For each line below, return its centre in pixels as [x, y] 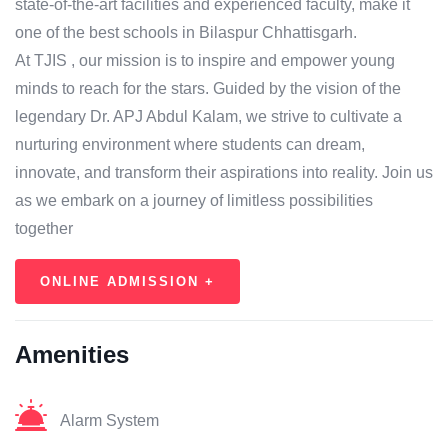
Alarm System [109, 421]
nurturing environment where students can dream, [190, 145]
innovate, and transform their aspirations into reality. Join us [224, 173]
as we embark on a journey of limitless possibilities [194, 201]
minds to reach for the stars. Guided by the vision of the [208, 89]
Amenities [72, 355]
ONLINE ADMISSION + [127, 282]
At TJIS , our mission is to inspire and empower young [205, 61]
